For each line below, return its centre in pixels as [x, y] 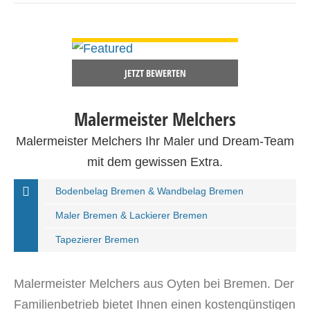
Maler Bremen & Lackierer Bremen [131, 215]
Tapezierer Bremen [97, 239]
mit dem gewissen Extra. [155, 162]
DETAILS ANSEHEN [155, 28]
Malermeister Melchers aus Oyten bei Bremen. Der [154, 284]
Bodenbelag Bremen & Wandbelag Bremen [149, 191]
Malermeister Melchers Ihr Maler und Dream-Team [155, 141]
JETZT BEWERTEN [155, 73]
